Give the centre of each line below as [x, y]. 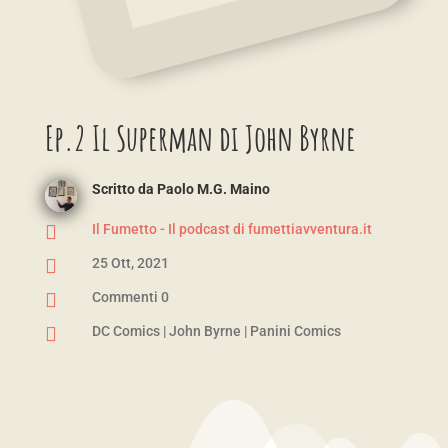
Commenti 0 [130, 297]
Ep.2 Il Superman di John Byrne [200, 138]
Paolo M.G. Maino [213, 189]
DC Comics [125, 331]
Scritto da [124, 189]
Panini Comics [295, 331]
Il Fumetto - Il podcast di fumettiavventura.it [231, 229]
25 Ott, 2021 [130, 263]
